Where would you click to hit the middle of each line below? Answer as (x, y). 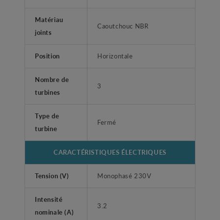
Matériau (49, 20)
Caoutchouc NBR (123, 26)
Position (47, 56)
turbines (48, 92)
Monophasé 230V (124, 176)
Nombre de (52, 80)
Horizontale (115, 56)
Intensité (49, 199)
